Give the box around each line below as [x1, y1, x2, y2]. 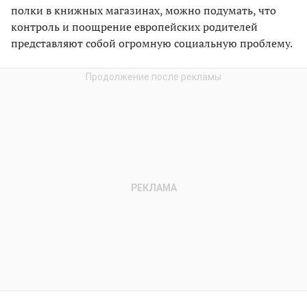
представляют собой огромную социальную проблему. [11, 35, 293, 51]
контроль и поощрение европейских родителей [11, 19, 258, 34]
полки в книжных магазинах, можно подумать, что [11, 2, 276, 18]
